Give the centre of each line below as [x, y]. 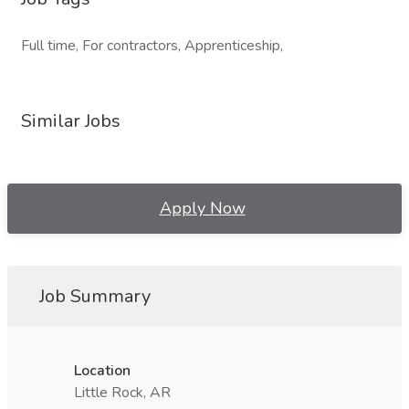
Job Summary [95, 296]
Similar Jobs [71, 121]
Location [102, 371]
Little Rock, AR [122, 393]
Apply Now [202, 208]
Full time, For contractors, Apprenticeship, [152, 46]
